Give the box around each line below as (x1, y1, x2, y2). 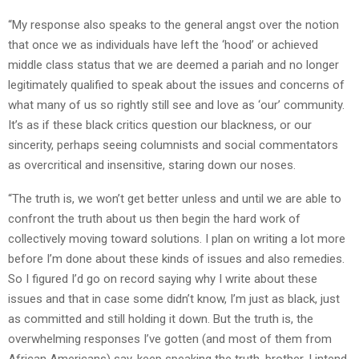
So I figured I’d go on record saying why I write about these (8, 271, 317, 286)
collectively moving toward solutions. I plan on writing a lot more (8, 231, 345, 246)
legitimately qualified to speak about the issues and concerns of (8, 77, 345, 92)
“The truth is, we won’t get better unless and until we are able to (8, 191, 341, 206)
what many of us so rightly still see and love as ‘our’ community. (8, 97, 345, 112)
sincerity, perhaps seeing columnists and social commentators (8, 137, 338, 152)
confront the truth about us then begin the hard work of (8, 211, 301, 226)
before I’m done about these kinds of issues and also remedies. (8, 251, 345, 266)
